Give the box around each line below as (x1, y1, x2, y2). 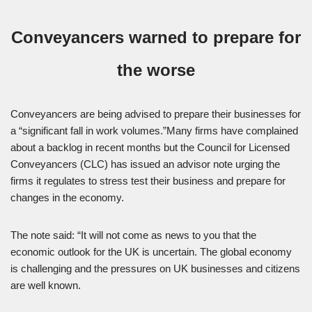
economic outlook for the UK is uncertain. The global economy (10, 246, 292, 258)
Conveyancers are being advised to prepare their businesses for (10, 108, 301, 120)
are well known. (10, 279, 81, 292)
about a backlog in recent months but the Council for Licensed (10, 141, 290, 154)
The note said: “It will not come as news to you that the (10, 229, 256, 242)
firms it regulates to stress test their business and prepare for (10, 175, 286, 187)
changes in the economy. (10, 192, 124, 204)
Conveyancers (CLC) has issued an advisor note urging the (10, 158, 280, 171)
